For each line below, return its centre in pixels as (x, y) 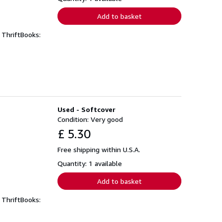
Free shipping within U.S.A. (99, 149)
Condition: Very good (90, 119)
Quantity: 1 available (90, 163)
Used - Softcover (86, 109)
